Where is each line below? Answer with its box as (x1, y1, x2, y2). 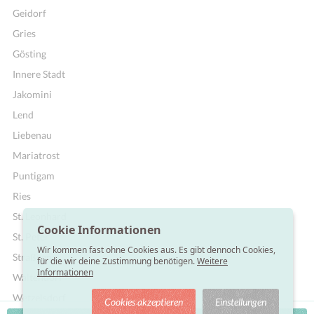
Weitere (197, 255, 228, 267)
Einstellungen (215, 296, 266, 308)
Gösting (13, 48, 46, 60)
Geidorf (13, 7, 46, 19)
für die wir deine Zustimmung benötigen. (37, 255, 197, 267)
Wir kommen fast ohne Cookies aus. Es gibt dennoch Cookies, (37, 244, 275, 256)
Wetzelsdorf (13, 292, 66, 303)
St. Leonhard (13, 210, 67, 222)
